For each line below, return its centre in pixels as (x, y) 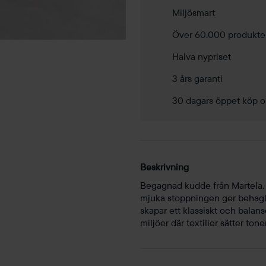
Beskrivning (164, 167)
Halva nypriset (202, 57)
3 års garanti (197, 79)
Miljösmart (194, 13)
